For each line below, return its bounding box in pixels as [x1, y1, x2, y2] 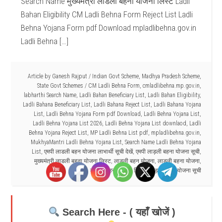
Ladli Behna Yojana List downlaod [105, 120, 186, 127]
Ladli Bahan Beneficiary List [79, 92, 145, 99]
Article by [27, 73, 52, 80]
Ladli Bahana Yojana [153, 101, 201, 108]
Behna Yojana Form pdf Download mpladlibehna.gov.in [21, 23, 197, 33]
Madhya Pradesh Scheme [141, 73, 200, 80]
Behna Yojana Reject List [28, 129, 87, 136]
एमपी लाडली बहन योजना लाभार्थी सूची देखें [44, 148, 133, 155]
